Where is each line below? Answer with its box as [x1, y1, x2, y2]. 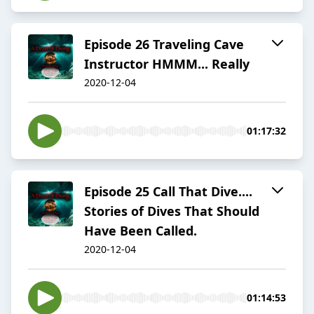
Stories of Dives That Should [84, 203, 259, 220]
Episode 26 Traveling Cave [84, 36, 244, 53]
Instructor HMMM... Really [84, 55, 250, 73]
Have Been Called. [84, 222, 197, 240]
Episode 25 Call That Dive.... [84, 183, 252, 200]
